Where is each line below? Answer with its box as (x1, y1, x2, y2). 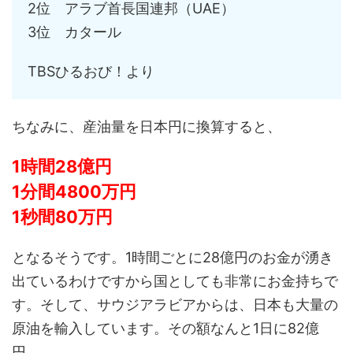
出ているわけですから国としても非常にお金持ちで (12, 273, 338, 290)
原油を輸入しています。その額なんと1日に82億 (12, 320, 319, 337)
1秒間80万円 (12, 206, 113, 228)
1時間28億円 (12, 156, 112, 177)
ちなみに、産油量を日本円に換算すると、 (12, 118, 281, 136)
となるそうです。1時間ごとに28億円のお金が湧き (12, 249, 333, 266)
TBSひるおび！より (28, 63, 154, 80)
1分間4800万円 (12, 181, 136, 203)
